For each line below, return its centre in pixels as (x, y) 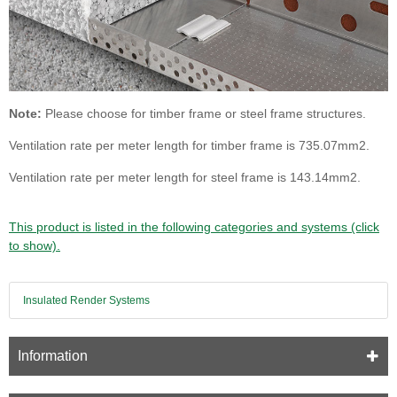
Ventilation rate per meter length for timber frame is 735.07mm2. (189, 145)
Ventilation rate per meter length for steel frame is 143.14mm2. (185, 177)
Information (53, 355)
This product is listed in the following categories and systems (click (194, 226)
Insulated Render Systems (86, 300)
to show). (35, 245)
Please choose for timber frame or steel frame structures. (204, 113)
